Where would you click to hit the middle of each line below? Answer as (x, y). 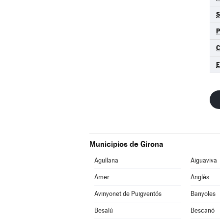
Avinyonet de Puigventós (128, 194)
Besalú (103, 210)
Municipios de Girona (126, 144)
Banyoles (203, 194)
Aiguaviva (204, 160)
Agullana (106, 160)
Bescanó (202, 210)
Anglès (200, 177)
